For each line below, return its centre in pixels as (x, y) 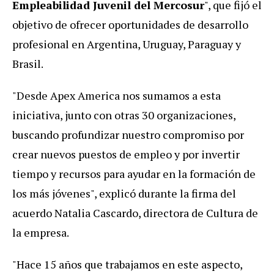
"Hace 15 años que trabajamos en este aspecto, (127, 264)
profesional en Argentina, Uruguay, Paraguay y (127, 44)
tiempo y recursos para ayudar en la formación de (134, 173)
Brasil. (28, 63)
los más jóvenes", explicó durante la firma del (124, 193)
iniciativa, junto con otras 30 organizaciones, (124, 115)
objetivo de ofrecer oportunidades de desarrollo (130, 24)
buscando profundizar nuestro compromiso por (128, 134)
